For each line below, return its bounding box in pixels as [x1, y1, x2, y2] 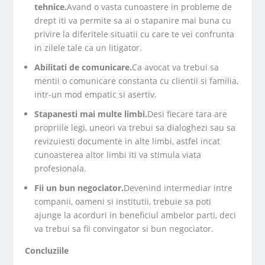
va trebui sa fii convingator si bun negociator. [34, 222, 214, 234]
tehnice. [34, 1, 67, 13]
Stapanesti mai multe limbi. [34, 108, 148, 119]
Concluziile [25, 244, 69, 256]
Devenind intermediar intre [124, 182, 233, 193]
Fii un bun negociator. [34, 182, 124, 193]
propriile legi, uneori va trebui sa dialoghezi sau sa [34, 121, 236, 133]
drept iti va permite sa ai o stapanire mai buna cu [34, 15, 232, 27]
